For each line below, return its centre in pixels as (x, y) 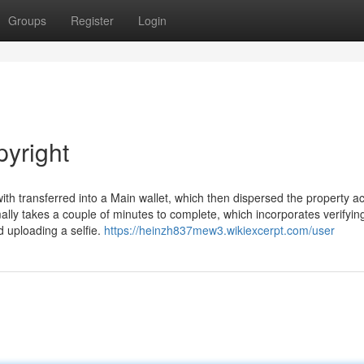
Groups (27, 20)
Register (92, 20)
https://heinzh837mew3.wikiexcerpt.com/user (219, 230)
